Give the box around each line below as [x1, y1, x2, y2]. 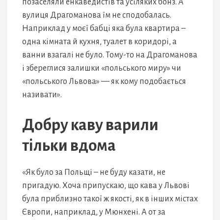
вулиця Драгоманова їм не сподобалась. [22, 11, 171, 20]
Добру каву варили [22, 116, 159, 134]
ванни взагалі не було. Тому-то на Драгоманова [22, 51, 197, 59]
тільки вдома [22, 137, 116, 154]
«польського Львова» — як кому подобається [22, 77, 186, 86]
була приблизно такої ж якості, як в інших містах [22, 194, 198, 203]
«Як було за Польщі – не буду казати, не [22, 168, 165, 177]
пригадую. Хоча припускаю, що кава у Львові [22, 181, 190, 190]
